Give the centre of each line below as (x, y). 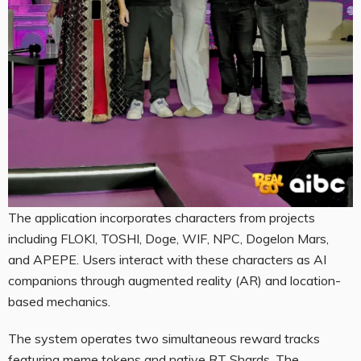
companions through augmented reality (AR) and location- (174, 281)
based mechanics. (59, 302)
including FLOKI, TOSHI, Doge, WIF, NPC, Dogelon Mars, (168, 239)
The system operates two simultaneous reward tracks (164, 339)
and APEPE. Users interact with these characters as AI (167, 260)
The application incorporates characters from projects (162, 218)
